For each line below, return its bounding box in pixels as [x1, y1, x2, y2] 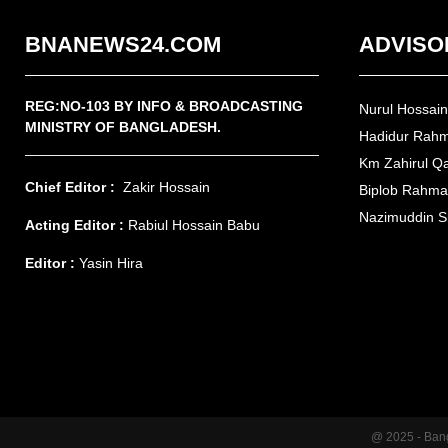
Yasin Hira [75, 255, 143, 272]
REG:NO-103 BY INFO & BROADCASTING [25, 98, 303, 115]
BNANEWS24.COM [25, 32, 221, 58]
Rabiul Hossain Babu [128, 217, 260, 234]
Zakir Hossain [115, 179, 210, 196]
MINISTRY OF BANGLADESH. [25, 119, 221, 136]
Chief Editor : [25, 179, 115, 196]
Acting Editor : [25, 217, 128, 234]
